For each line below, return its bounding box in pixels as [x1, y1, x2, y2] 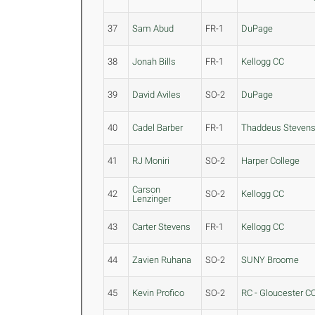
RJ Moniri [132, 155, 170, 166]
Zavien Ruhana [132, 255, 192, 265]
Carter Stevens [132, 221, 191, 232]
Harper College [241, 155, 300, 166]
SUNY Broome [241, 255, 300, 265]
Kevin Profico [132, 288, 185, 298]
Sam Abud [132, 23, 174, 34]
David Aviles [132, 89, 181, 100]
